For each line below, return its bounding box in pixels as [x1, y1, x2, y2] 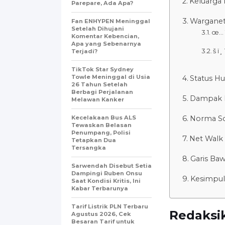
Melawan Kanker [71, 95, 124, 103]
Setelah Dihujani [71, 25, 124, 32]
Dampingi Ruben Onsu [71, 169, 142, 177]
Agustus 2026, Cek [71, 210, 131, 217]
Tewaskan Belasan [71, 121, 132, 129]
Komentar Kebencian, [71, 32, 139, 40]
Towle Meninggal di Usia [71, 73, 150, 80]
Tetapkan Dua [71, 136, 116, 144]
